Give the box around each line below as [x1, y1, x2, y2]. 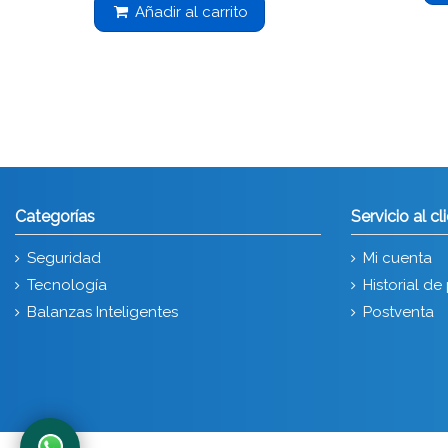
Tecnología [27, 275, 107, 294]
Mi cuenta [363, 248, 432, 267]
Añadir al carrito [134, 2, 248, 21]
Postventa [363, 302, 434, 321]
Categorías [15, 206, 95, 226]
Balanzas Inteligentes [27, 302, 178, 321]
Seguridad [27, 248, 101, 267]
